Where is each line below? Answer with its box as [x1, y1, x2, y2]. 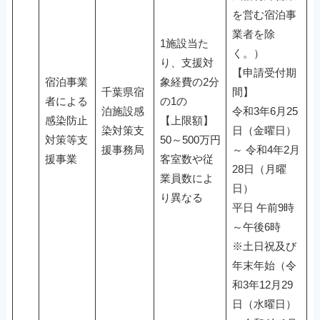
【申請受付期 [231, 66, 296, 79]
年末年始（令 [231, 259, 296, 271]
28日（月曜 [231, 163, 286, 175]
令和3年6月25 [231, 105, 298, 117]
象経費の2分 [159, 76, 219, 88]
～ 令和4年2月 [231, 144, 300, 156]
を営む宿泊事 [231, 9, 296, 21]
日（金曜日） [231, 124, 296, 136]
